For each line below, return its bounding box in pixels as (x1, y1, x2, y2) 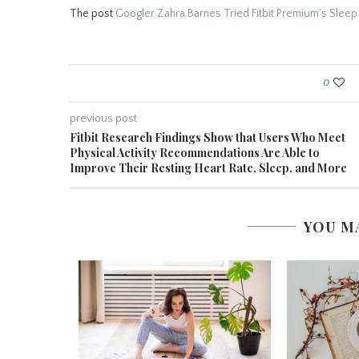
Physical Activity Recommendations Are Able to (70, 145, 320, 160)
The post (70, 7, 115, 20)
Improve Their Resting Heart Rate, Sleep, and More (70, 160, 347, 175)
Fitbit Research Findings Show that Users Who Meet (70, 130, 345, 145)
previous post (70, 112, 137, 125)
